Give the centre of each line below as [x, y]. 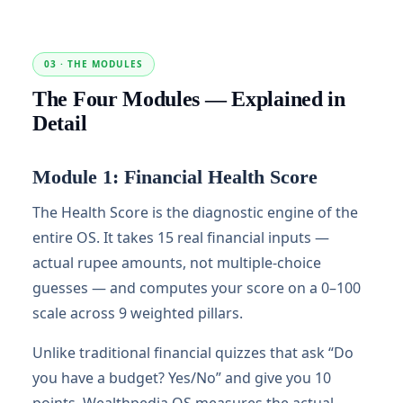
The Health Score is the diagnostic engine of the [195, 212]
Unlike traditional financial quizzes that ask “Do [193, 353]
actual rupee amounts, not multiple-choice [177, 263]
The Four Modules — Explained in [189, 99]
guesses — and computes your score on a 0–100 [197, 288]
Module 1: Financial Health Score [175, 177]
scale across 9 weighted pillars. [138, 313]
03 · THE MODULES [94, 64]
